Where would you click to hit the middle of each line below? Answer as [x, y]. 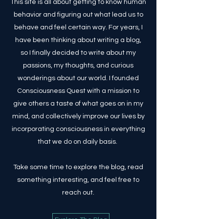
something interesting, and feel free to [78, 180]
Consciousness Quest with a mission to [78, 91]
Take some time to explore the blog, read [78, 167]
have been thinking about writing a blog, [78, 40]
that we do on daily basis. [78, 142]
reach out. [78, 193]
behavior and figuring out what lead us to [78, 15]
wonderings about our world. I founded [78, 78]
